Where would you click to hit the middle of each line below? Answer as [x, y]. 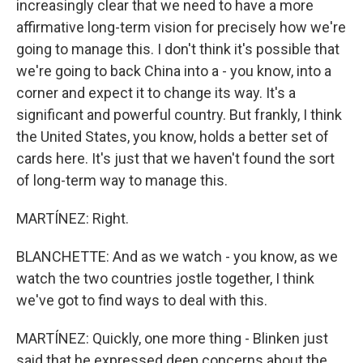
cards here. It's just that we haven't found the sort [175, 158]
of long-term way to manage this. [122, 180]
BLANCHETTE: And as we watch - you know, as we [177, 256]
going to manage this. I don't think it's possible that [178, 49]
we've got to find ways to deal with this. [142, 300]
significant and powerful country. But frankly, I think [179, 115]
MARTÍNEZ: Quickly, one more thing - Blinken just [172, 338]
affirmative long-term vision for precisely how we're [181, 27]
